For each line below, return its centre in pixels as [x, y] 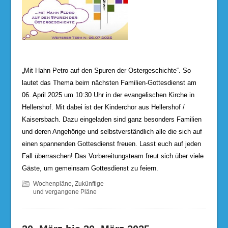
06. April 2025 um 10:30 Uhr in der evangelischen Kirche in [108, 95]
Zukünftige [89, 184]
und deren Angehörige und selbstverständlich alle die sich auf [112, 132]
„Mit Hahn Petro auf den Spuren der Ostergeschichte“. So [106, 71]
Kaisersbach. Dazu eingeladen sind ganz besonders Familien [111, 120]
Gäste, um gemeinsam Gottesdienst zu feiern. [90, 168]
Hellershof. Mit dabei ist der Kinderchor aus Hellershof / [103, 107]
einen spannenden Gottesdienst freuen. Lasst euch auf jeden [111, 144]
